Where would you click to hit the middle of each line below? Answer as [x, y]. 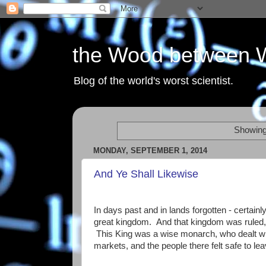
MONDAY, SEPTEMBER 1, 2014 [150, 150]
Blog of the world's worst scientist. [153, 81]
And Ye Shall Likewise [146, 174]
